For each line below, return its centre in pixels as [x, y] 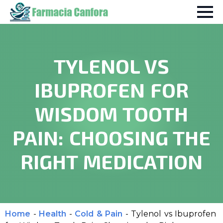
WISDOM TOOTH [111, 113]
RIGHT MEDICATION [111, 161]
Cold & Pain [99, 214]
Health [53, 214]
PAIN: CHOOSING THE [111, 137]
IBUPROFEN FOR [111, 90]
